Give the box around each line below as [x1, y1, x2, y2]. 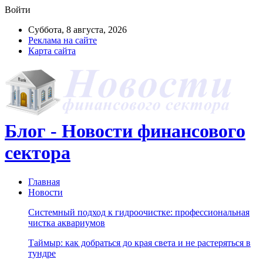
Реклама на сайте [28, 35, 97, 45]
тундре [28, 248, 56, 258]
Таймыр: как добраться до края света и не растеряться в [28, 237, 251, 248]
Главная [28, 176, 60, 187]
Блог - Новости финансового [5, 120, 245, 142]
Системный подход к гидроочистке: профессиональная [28, 207, 249, 217]
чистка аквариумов [28, 217, 105, 228]
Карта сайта [28, 46, 76, 56]
